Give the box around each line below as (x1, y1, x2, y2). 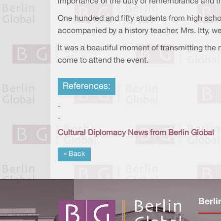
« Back (64, 151, 85, 158)
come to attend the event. (58, 57, 148, 65)
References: (63, 82, 110, 91)
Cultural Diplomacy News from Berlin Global (58, 130, 214, 137)
